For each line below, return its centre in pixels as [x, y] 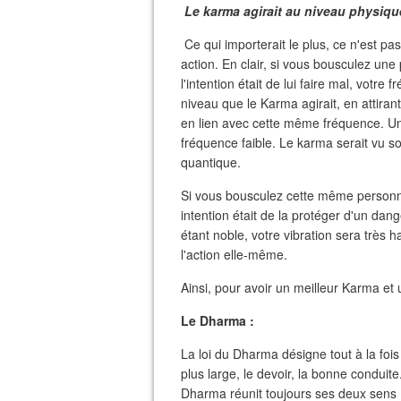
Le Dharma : [218, 320]
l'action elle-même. [234, 254]
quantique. [211, 162]
